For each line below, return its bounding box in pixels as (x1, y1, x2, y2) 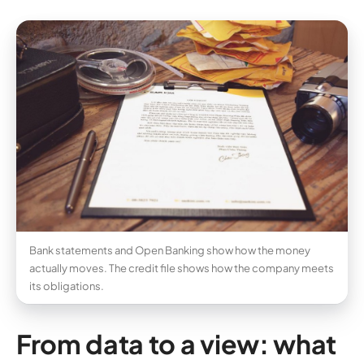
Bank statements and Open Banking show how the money (29, 244, 310, 258)
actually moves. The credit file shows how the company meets (29, 262, 334, 275)
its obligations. (29, 279, 104, 293)
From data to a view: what (16, 327, 336, 361)
